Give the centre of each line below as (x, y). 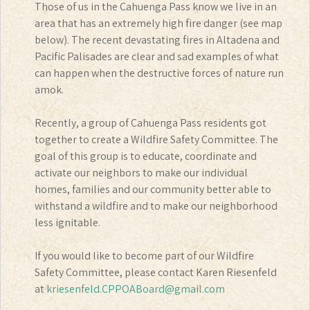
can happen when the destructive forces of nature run (159, 73)
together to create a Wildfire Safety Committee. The (156, 140)
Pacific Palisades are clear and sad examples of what (157, 57)
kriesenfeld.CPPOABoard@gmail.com (136, 289)
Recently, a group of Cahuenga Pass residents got (151, 123)
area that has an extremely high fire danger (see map (158, 24)
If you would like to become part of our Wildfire (144, 256)
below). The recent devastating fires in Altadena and (157, 40)
